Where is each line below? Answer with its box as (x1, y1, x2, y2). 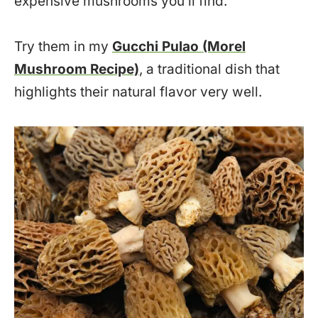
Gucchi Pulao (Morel (112, 38, 246, 55)
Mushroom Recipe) (14, 60, 139, 77)
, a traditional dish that (139, 60, 280, 77)
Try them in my (14, 38, 112, 55)
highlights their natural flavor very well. (14, 83, 262, 100)
